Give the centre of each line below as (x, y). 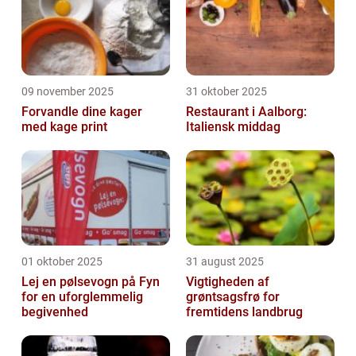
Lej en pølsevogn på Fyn (91, 282)
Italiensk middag (233, 127)
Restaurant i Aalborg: (246, 112)
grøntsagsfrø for (233, 297)
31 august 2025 (225, 262)
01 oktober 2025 (62, 262)
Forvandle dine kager (82, 112)
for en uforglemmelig (82, 297)
